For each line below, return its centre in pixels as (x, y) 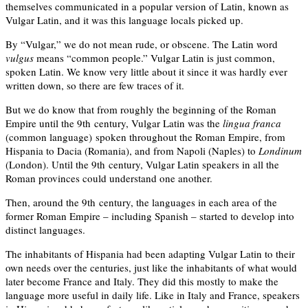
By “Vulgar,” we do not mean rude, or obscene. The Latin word (142, 44)
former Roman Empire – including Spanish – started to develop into (150, 216)
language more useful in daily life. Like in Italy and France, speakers (153, 295)
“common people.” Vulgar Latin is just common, (171, 58)
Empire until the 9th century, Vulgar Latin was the (114, 123)
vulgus (21, 58)
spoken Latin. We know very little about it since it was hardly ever (146, 72)
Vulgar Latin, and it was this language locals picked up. (124, 20)
